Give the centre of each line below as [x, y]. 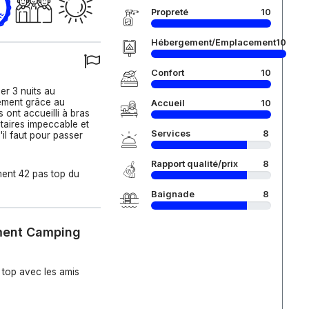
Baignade [172, 194]
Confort [167, 73]
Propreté [169, 12]
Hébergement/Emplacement [213, 42]
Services [170, 133]
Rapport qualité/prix [194, 164]
